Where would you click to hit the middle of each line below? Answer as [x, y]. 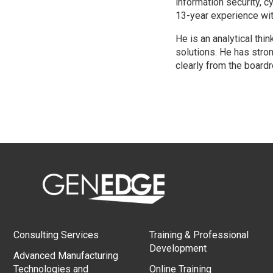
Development [178, 248]
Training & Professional [199, 235]
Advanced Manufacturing [66, 256]
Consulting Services [56, 235]
